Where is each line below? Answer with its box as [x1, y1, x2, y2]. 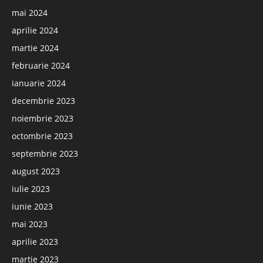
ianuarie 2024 [12, 77, 66, 89]
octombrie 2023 [12, 130, 73, 141]
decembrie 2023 [12, 95, 75, 106]
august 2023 [12, 166, 60, 177]
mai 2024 [12, 7, 48, 18]
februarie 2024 [12, 60, 70, 71]
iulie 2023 [12, 183, 50, 194]
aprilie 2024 [12, 25, 58, 36]
